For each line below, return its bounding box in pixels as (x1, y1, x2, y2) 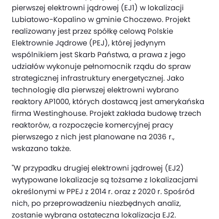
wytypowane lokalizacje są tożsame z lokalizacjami (12, 175, 198, 185)
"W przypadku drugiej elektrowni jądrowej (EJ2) (12, 163, 184, 173)
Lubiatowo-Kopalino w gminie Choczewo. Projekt (12, 14, 190, 24)
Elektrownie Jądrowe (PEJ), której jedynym (12, 38, 165, 48)
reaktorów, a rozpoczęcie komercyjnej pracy (12, 120, 173, 130)
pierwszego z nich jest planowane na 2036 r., (12, 131, 175, 142)
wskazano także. (12, 143, 71, 153)
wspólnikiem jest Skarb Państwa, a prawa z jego (12, 49, 186, 60)
